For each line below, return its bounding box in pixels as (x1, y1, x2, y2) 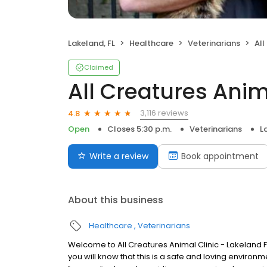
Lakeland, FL (68, 38, 115, 49)
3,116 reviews (140, 107, 188, 119)
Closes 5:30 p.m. (107, 123, 172, 135)
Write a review (89, 150, 148, 162)
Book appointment (181, 150, 259, 162)
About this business (68, 193, 163, 207)
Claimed (84, 63, 113, 72)
